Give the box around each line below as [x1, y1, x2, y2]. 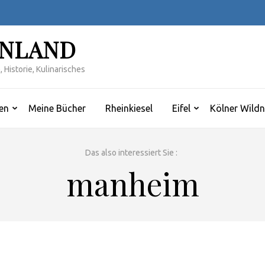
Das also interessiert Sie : [85, 148, 177, 157]
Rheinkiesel [105, 103, 153, 114]
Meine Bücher [28, 103, 86, 114]
